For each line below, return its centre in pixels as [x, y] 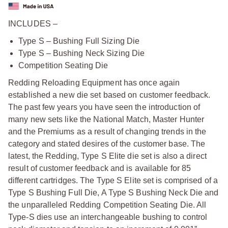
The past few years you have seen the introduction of [104, 107]
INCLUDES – [33, 23]
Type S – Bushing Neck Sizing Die [82, 53]
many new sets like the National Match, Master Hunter [106, 119]
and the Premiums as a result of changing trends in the [107, 131]
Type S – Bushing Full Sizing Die [79, 41]
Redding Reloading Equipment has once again [94, 82]
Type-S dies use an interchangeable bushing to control [108, 217]
